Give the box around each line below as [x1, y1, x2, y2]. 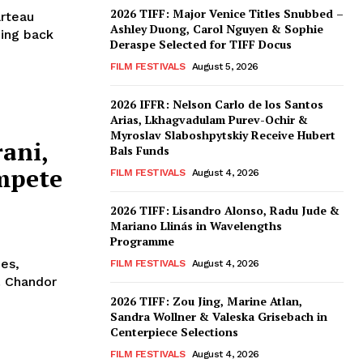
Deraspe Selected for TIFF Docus [110, 36, 292, 53]
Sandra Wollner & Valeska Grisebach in [110, 309, 327, 325]
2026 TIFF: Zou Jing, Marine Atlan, [110, 293, 302, 310]
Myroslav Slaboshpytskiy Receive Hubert [110, 127, 335, 143]
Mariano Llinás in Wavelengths [110, 218, 282, 234]
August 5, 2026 [191, 61, 258, 73]
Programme [110, 233, 174, 250]
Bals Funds [110, 143, 169, 159]
